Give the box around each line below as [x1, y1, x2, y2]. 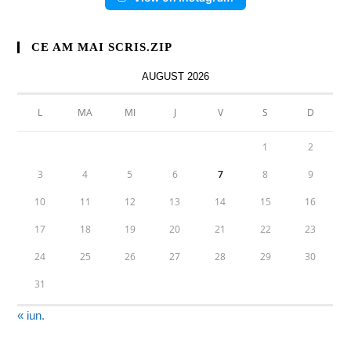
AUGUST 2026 [141, 71, 209, 82]
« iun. [17, 309, 45, 322]
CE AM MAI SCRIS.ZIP [31, 41, 173, 53]
